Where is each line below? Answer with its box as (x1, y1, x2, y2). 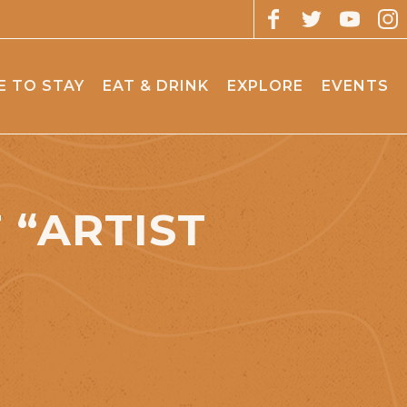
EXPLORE (227, 76, 303, 94)
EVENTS (322, 76, 389, 94)
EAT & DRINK (103, 76, 209, 94)
